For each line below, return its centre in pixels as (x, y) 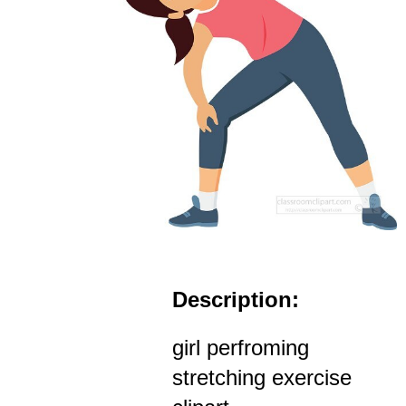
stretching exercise (262, 378)
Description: (236, 300)
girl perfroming (241, 348)
